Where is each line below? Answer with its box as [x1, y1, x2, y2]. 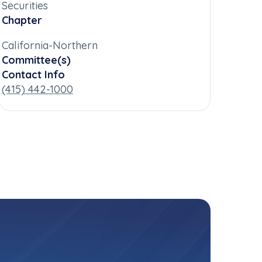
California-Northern [1, 39, 98, 53]
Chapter [1, 13, 42, 27]
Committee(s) [1, 53, 71, 67]
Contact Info [1, 68, 65, 82]
